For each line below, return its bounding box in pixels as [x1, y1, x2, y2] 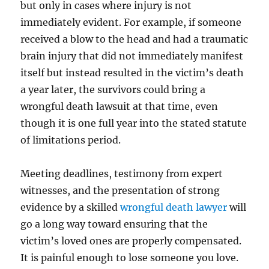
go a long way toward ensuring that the [20, 218, 208, 231]
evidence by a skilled [20, 201, 121, 214]
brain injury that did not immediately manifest [20, 50, 244, 62]
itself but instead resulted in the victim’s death [20, 67, 244, 79]
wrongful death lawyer [120, 201, 228, 214]
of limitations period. [20, 134, 121, 147]
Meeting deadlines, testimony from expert [20, 168, 223, 180]
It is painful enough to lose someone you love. [20, 252, 239, 264]
